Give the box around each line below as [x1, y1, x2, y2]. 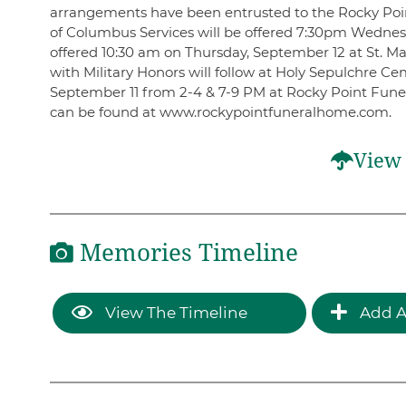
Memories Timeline [72, 239, 298, 267]
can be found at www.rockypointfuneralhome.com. [49, 103, 391, 121]
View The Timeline [101, 303, 247, 322]
